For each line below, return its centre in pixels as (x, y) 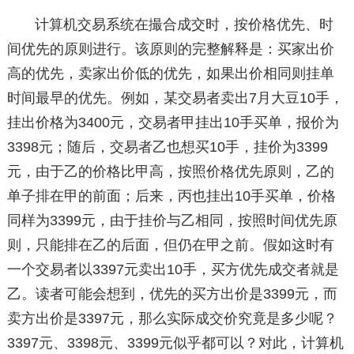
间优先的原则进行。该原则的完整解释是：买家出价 (170, 49)
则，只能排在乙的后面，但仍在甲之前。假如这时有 (170, 245)
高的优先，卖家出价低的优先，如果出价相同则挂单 (170, 73)
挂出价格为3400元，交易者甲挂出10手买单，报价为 (173, 122)
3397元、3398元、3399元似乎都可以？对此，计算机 (175, 343)
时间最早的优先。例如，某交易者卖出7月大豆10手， (175, 98)
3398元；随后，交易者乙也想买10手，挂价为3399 (167, 147)
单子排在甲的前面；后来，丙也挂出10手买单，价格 (171, 196)
